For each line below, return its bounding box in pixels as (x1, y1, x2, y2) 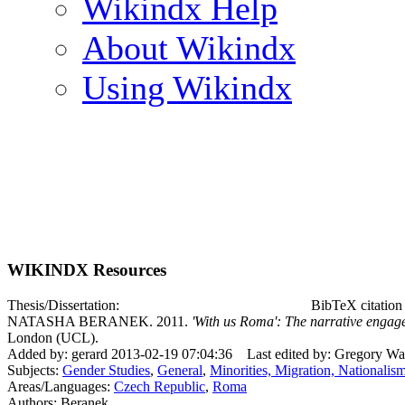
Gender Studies (62, 363, 150, 378)
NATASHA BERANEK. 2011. (7, 314, 192, 329)
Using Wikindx (82, 69, 292, 107)
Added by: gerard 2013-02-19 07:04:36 (7, 346, 232, 362)
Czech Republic (114, 379, 205, 394)
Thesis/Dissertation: (7, 297, 119, 313)
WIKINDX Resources (7, 260, 166, 279)
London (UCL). (7, 330, 99, 345)
